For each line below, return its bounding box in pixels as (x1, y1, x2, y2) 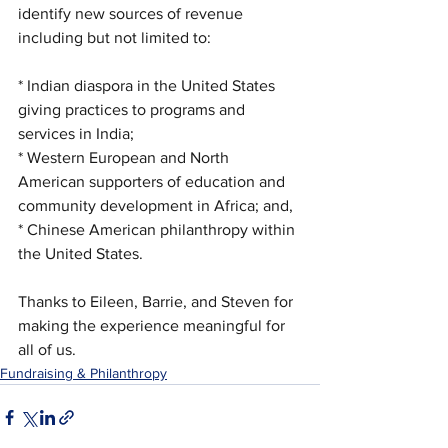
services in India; (18, 124, 134, 142)
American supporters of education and (18, 172, 289, 190)
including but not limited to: (18, 28, 211, 46)
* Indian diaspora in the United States (18, 76, 279, 94)
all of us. (18, 340, 76, 358)
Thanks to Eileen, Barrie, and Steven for (18, 292, 297, 310)
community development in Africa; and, (18, 196, 293, 214)
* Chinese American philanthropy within (18, 220, 299, 238)
